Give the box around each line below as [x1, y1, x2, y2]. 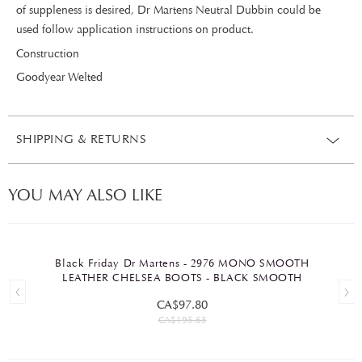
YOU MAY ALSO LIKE [8, 186, 162, 204]
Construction [16, 47, 79, 61]
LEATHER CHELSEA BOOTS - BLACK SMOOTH [62, 271, 302, 284]
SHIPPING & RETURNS [16, 132, 147, 146]
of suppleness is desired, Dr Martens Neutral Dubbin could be [16, 3, 321, 17]
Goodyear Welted [16, 70, 103, 84]
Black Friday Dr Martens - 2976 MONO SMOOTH [55, 257, 309, 270]
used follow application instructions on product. [16, 23, 254, 36]
